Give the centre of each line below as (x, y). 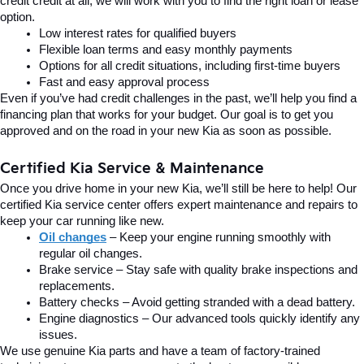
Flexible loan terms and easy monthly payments (166, 50)
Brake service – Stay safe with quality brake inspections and (198, 270)
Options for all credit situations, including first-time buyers (190, 66)
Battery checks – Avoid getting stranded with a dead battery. (197, 303)
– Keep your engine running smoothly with (219, 238)
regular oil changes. (91, 254)
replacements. (77, 286)
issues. (58, 335)
